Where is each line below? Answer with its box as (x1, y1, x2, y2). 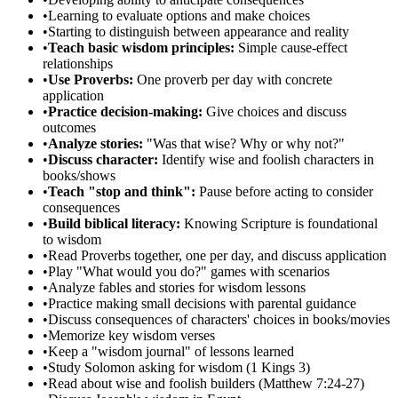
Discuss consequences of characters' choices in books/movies (48, 312, 390, 328)
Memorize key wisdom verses (48, 328, 215, 344)
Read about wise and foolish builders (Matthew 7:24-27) (48, 376, 364, 392)
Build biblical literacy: (48, 216, 180, 232)
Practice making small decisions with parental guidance (48, 296, 356, 312)
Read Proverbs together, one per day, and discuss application (48, 248, 386, 264)
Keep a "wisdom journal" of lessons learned (48, 344, 294, 360)
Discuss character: (48, 152, 158, 168)
